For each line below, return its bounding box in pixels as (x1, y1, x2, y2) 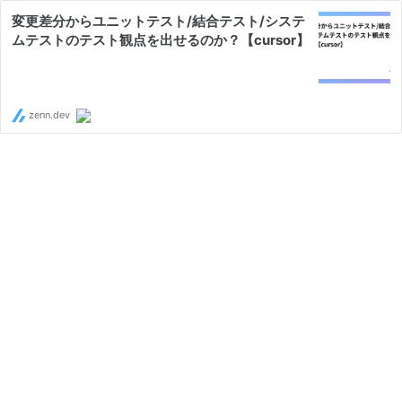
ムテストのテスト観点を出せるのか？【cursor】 (12, 31, 310, 48)
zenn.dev (26, 109, 70, 121)
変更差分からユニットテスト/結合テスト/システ (12, 13, 305, 30)
